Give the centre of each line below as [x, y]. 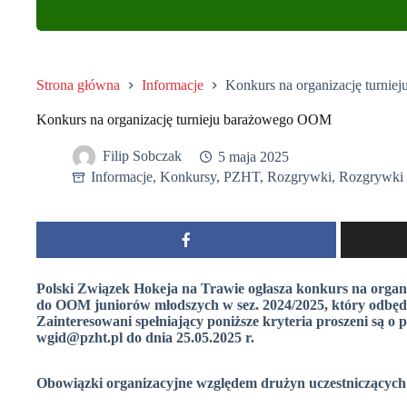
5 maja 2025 [253, 156]
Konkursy [188, 177]
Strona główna [78, 85]
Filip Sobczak [142, 156]
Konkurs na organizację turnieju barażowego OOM [184, 120]
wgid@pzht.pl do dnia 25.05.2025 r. [145, 338]
